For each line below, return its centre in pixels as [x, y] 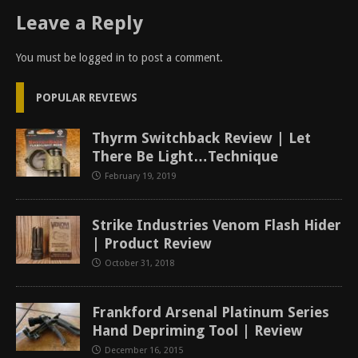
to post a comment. [174, 58]
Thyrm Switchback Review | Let [201, 138]
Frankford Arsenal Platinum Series [211, 312]
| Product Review [152, 244]
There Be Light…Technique [185, 157]
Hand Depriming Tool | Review [197, 331]
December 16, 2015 [144, 351]
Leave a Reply [80, 24]
